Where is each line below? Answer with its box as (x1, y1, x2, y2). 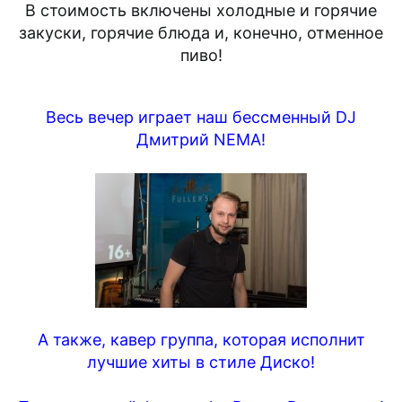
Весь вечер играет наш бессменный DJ (46, 107, 356, 127)
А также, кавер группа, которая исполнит (37, 329, 365, 349)
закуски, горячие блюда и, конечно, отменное (19, 22, 383, 42)
